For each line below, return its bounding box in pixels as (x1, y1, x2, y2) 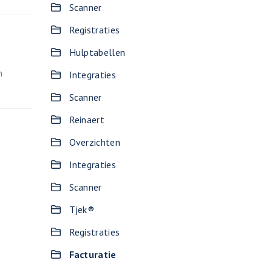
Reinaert (69, 114, 104, 126)
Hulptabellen (69, 46, 126, 58)
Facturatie (69, 248, 117, 260)
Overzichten (69, 136, 120, 148)
